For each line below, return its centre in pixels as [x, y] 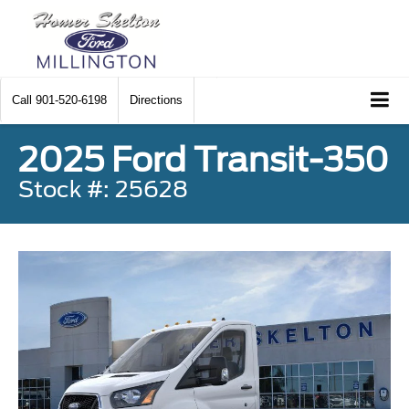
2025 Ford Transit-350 [204, 159]
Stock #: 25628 [103, 189]
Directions [156, 100]
